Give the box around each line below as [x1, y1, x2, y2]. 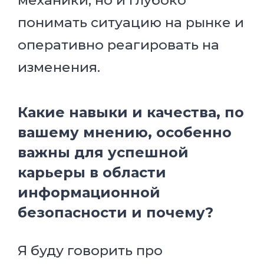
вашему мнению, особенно [18, 123, 232, 141]
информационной [18, 183, 160, 201]
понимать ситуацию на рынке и [18, 14, 244, 31]
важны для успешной [18, 143, 189, 161]
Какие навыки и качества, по [18, 103, 244, 121]
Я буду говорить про [18, 242, 163, 259]
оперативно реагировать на [18, 36, 219, 53]
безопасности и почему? [18, 203, 213, 221]
